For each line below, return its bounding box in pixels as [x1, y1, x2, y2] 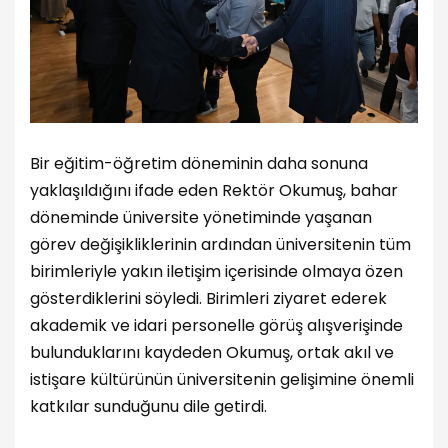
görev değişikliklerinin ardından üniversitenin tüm [30, 233, 411, 257]
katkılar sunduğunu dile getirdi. [30, 395, 267, 419]
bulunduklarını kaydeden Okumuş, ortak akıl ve [30, 341, 394, 365]
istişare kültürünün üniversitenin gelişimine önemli [30, 368, 414, 392]
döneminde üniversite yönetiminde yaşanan [30, 206, 372, 230]
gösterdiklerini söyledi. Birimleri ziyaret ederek [30, 287, 387, 311]
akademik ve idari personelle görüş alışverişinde [30, 314, 403, 338]
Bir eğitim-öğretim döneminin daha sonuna [30, 152, 368, 176]
